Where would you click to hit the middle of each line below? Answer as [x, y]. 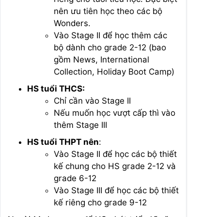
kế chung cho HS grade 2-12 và [115, 166]
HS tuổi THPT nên [63, 142]
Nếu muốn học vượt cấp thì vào [115, 113]
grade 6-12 [75, 178]
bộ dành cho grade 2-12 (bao [110, 47]
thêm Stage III [80, 125]
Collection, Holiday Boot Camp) [114, 72]
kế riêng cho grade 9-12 [100, 202]
